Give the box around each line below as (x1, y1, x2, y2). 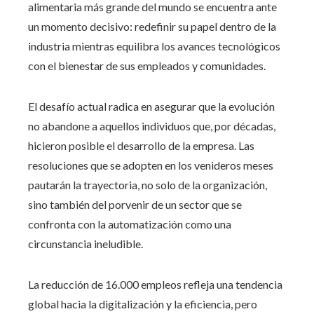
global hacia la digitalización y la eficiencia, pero (28, 296, 257, 310)
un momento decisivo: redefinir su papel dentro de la (28, 19, 276, 33)
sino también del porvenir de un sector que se (28, 197, 242, 211)
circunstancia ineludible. (28, 236, 143, 250)
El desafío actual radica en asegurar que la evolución (28, 99, 275, 113)
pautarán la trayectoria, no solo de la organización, (28, 177, 267, 191)
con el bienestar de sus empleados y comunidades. (28, 58, 266, 72)
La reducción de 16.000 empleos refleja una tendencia (28, 277, 282, 291)
